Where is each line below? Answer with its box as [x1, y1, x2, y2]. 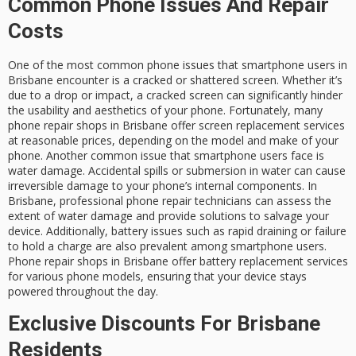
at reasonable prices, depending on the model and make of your [8, 132, 339, 148]
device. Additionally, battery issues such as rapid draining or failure [8, 222, 346, 238]
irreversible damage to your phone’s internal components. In [8, 177, 317, 193]
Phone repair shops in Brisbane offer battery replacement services [8, 253, 348, 269]
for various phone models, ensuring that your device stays [8, 268, 307, 284]
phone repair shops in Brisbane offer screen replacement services [8, 117, 345, 133]
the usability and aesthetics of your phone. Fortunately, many [8, 102, 323, 118]
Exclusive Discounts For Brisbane [8, 311, 320, 336]
